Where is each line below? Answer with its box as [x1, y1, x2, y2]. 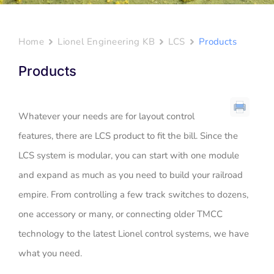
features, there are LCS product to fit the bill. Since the [18, 130, 238, 143]
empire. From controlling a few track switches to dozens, [18, 188, 248, 201]
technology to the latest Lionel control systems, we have [18, 228, 249, 240]
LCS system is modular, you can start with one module [18, 149, 239, 162]
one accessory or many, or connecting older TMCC [18, 208, 223, 221]
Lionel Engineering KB [57, 35, 155, 48]
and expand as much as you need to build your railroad [18, 169, 243, 182]
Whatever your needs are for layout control [18, 110, 194, 123]
